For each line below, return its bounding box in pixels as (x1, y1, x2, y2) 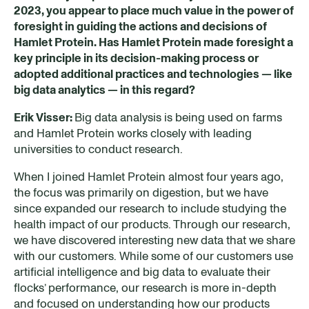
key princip (14, 50, 72, 66)
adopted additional (14, 66, 115, 81)
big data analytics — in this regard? (14, 81, 195, 97)
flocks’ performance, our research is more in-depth (14, 279, 277, 295)
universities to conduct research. (14, 141, 183, 157)
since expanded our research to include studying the (14, 200, 286, 216)
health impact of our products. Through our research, (14, 216, 290, 232)
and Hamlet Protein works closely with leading (14, 125, 252, 141)
